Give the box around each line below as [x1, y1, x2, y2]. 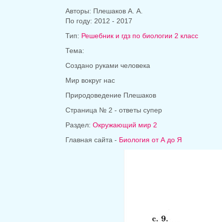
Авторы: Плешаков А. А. [65, 7, 143, 15]
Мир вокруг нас [65, 76, 115, 85]
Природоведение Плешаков [65, 91, 156, 100]
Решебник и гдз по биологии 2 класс [81, 32, 198, 40]
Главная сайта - [65, 136, 119, 144]
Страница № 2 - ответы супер [65, 106, 162, 114]
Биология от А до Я [119, 136, 182, 144]
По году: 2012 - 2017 [65, 17, 132, 25]
